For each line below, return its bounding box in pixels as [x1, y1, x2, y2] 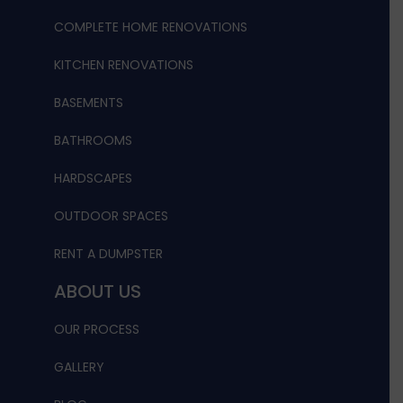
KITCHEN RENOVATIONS [54, 55, 193, 74]
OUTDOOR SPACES [54, 206, 168, 225]
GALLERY [54, 357, 104, 376]
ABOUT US [54, 278, 141, 304]
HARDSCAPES [54, 168, 132, 187]
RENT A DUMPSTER [54, 244, 163, 263]
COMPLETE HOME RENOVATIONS [54, 17, 247, 36]
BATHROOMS [54, 130, 132, 149]
